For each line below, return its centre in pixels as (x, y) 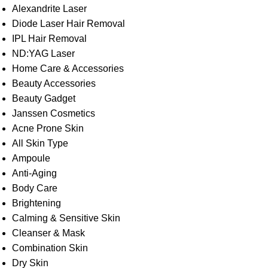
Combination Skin (50, 248)
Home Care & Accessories (68, 68)
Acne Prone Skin (48, 128)
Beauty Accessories (54, 83)
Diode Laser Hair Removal (68, 24)
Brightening (36, 203)
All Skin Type (40, 143)
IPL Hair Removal (49, 39)
